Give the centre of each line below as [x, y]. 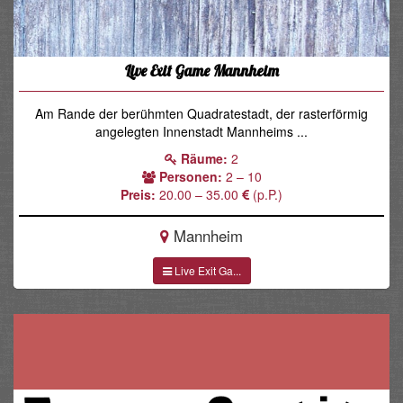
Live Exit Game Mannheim [201, 70]
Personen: [190, 176]
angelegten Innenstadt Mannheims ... [201, 131]
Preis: [138, 194]
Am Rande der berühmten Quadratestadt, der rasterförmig [201, 113]
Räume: [204, 158]
